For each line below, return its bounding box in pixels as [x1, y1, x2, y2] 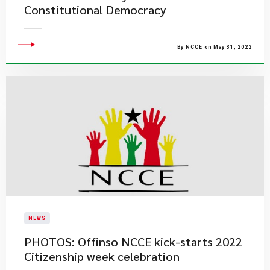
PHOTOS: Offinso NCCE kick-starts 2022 [24, 234, 242, 250]
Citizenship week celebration [24, 248, 180, 264]
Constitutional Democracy [24, 2, 166, 17]
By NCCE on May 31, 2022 [177, 44, 252, 50]
